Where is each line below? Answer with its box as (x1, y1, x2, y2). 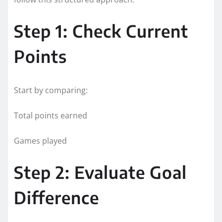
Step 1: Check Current (14, 20, 188, 41)
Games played (14, 135, 67, 146)
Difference (14, 186, 99, 208)
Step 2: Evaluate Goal (14, 161, 187, 182)
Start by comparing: (14, 84, 88, 96)
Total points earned (14, 110, 87, 121)
